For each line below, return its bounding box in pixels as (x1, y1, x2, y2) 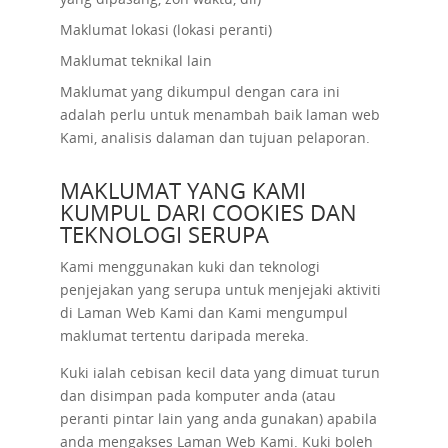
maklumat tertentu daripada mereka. (59, 326, 309, 345)
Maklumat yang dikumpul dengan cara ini (59, 82, 340, 101)
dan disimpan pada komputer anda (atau (59, 386, 336, 405)
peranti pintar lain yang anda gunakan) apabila (59, 409, 377, 428)
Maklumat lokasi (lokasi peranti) (59, 20, 272, 39)
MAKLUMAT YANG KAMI (59, 175, 306, 205)
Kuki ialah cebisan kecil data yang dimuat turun (59, 363, 380, 382)
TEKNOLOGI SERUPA (59, 219, 269, 249)
